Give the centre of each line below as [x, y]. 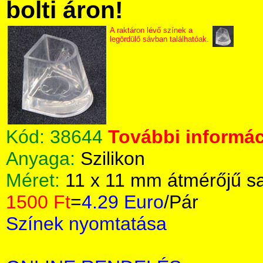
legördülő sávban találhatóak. [159, 39]
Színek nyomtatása [86, 224]
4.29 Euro [123, 202]
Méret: [36, 180]
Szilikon [113, 159]
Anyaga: [43, 159]
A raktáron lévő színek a [151, 30]
